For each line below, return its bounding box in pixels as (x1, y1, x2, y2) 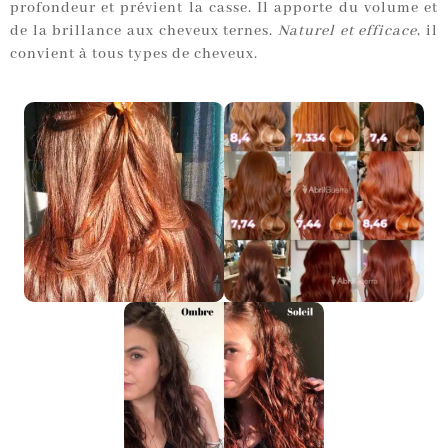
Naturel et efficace (278, 22, 418, 41)
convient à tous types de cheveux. (10, 45, 258, 64)
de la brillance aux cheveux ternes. (10, 22, 278, 41)
